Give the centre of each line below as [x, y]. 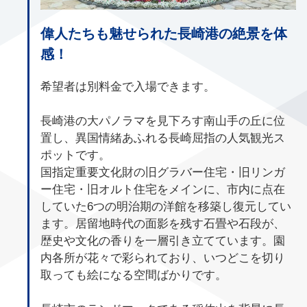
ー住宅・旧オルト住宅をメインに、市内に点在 [163, 189]
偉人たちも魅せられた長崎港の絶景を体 [164, 33]
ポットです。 [75, 155]
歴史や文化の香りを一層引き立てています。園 [163, 240]
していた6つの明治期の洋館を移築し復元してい [166, 206]
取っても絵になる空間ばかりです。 [134, 274]
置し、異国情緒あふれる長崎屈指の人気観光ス [163, 137]
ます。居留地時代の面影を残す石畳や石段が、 [163, 223]
